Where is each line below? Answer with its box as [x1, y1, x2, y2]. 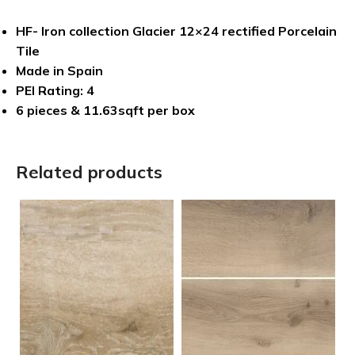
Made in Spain [16, 62, 103, 78]
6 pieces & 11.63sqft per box [16, 101, 195, 118]
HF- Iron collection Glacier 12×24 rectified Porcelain [16, 22, 337, 39]
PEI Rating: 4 [16, 82, 94, 98]
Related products [16, 160, 162, 183]
